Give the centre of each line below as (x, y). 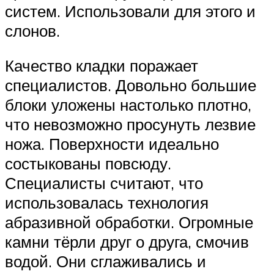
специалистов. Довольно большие (131, 85)
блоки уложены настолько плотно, (128, 105)
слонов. (32, 30)
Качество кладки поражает (102, 66)
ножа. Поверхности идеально (112, 144)
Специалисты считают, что (104, 183)
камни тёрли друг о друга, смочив (127, 242)
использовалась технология (107, 203)
